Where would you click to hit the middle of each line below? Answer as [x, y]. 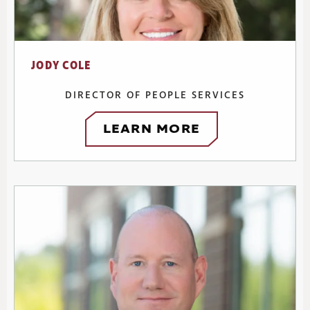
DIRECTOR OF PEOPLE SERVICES [155, 95]
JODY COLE [62, 66]
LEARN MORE [151, 129]
